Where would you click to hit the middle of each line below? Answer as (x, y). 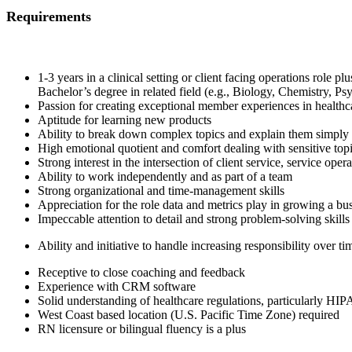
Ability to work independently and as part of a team (165, 176)
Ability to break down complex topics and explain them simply (193, 134)
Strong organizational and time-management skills (161, 190)
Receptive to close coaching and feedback (141, 272)
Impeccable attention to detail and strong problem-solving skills (194, 218)
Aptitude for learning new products (126, 119)
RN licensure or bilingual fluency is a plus (142, 328)
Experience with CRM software (117, 286)
